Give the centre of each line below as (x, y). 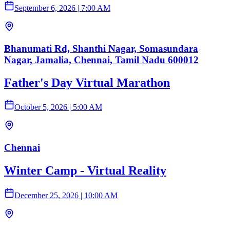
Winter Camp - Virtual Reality (85, 171)
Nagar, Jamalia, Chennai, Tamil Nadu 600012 (101, 60)
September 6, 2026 (45, 8)
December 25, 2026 (46, 195)
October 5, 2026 (41, 107)
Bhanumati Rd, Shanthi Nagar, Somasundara (101, 48)
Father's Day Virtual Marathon (87, 82)
